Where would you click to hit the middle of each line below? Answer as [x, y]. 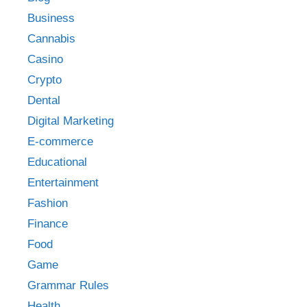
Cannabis [51, 39]
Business [51, 19]
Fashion [48, 204]
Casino [45, 60]
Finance [48, 224]
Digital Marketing [71, 121]
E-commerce [60, 142]
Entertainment [63, 183]
